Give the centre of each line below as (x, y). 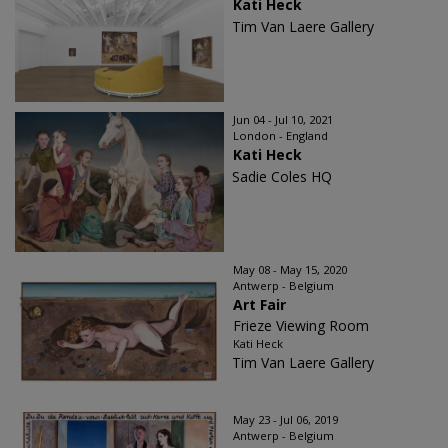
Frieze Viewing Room (301, 326)
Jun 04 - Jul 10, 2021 (283, 120)
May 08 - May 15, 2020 (290, 270)
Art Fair (259, 305)
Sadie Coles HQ (282, 177)
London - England (280, 136)
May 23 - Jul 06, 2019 (285, 420)
